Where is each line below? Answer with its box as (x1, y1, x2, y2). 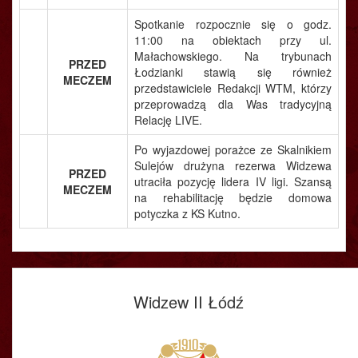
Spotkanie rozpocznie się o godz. (134, 16, 332, 32)
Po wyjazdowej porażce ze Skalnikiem (134, 141, 332, 157)
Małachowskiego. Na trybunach (134, 48, 332, 64)
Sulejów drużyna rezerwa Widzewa (134, 157, 332, 173)
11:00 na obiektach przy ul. (134, 32, 332, 48)
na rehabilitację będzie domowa (134, 189, 332, 205)
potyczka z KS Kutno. (134, 205, 241, 221)
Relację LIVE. (134, 112, 202, 128)
